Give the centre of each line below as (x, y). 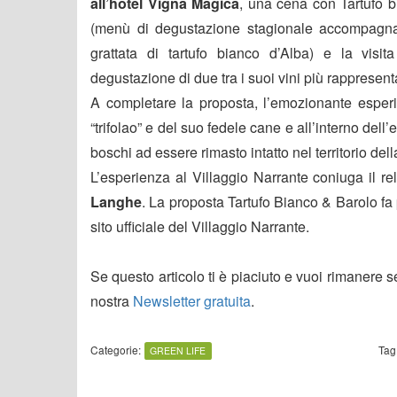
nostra (112, 300)
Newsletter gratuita (192, 300)
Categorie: (116, 349)
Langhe (116, 201)
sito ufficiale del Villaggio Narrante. (200, 226)
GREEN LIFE (178, 350)
